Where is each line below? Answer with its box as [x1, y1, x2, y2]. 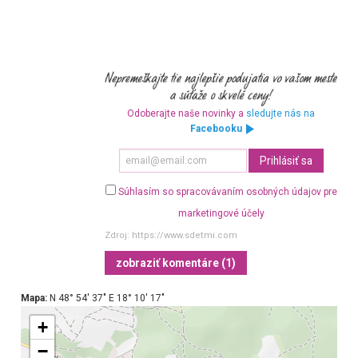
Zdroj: [105, 229, 133, 241]
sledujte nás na [246, 108, 316, 120]
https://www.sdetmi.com [132, 229, 238, 241]
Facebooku [189, 123, 242, 135]
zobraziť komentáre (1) [116, 256, 237, 269]
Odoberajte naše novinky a [127, 108, 247, 120]
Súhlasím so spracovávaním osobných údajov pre [117, 186, 337, 198]
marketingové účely [177, 207, 265, 219]
